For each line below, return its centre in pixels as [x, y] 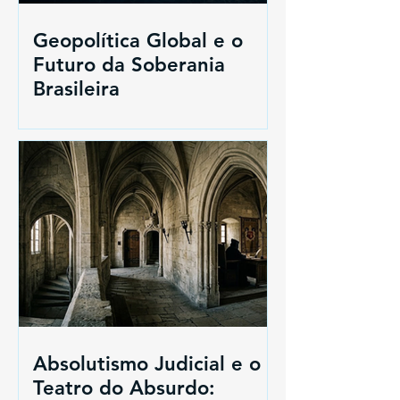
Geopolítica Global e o [138, 41]
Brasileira [76, 89]
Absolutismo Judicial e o [147, 364]
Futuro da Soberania [129, 65]
